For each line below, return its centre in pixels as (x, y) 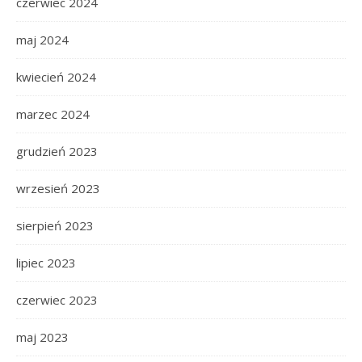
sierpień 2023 (55, 226)
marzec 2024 (53, 114)
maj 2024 (42, 40)
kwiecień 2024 (56, 77)
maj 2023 (42, 337)
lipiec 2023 (46, 263)
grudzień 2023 (57, 152)
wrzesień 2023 (58, 189)
